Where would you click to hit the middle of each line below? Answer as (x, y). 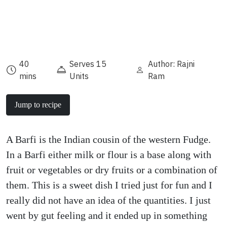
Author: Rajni (171, 64)
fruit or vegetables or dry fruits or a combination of (112, 170)
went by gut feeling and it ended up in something (107, 215)
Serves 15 (88, 64)
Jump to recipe (38, 105)
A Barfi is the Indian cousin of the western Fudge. (108, 139)
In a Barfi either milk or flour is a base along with (109, 155)
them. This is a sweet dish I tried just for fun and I (109, 185)
